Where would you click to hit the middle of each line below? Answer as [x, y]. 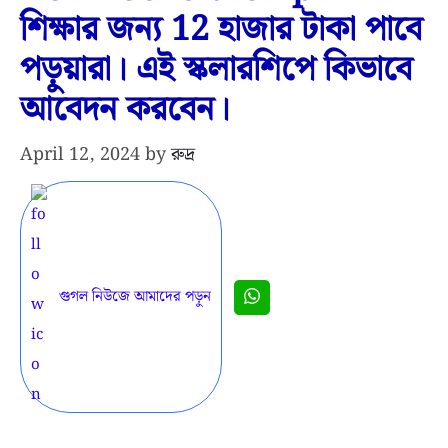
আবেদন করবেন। [125, 110]
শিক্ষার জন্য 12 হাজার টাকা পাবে [221, 30]
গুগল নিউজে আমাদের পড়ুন [135, 297]
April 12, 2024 [80, 155]
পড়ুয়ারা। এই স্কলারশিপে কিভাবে [216, 70]
